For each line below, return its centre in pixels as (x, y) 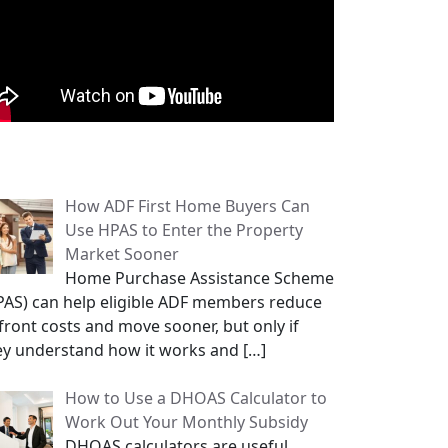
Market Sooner (122, 254)
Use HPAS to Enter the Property (184, 230)
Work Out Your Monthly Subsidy (186, 422)
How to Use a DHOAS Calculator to (196, 398)
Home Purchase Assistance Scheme (199, 278)
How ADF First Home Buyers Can (187, 206)
